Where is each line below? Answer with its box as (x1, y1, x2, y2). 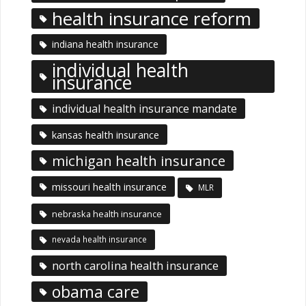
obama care (51, 280, 139, 303)
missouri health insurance (51, 179, 167, 193)
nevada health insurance (51, 234, 147, 245)
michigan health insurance (51, 150, 225, 170)
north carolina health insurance (51, 257, 219, 273)
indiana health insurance (51, 37, 158, 51)
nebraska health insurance (51, 207, 162, 220)
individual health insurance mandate (51, 100, 237, 116)
